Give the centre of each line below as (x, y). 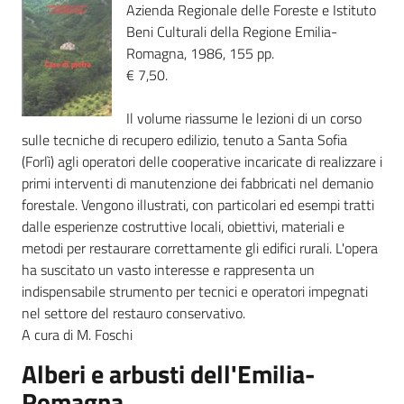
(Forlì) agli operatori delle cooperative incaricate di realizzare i (202, 161)
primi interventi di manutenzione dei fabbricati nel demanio (197, 183)
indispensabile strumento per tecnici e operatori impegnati (195, 291)
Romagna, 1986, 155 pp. (200, 53)
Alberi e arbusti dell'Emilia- (168, 374)
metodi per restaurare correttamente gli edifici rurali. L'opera (200, 248)
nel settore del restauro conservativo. (133, 313)
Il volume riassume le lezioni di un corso (244, 118)
